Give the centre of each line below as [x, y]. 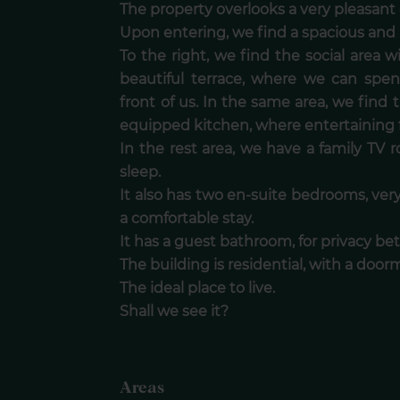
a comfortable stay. [187, 218]
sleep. [141, 171]
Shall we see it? [175, 311]
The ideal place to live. [198, 287]
